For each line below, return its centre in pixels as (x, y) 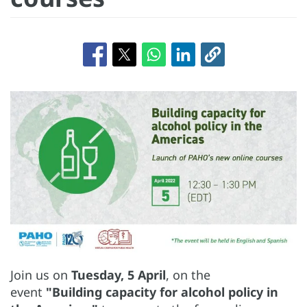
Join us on (41, 274)
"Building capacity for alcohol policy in (162, 292)
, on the (188, 274)
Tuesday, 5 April (119, 274)
